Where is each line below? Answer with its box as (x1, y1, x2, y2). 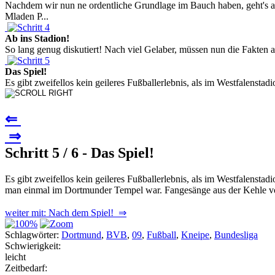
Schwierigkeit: (5, 240, 61, 251)
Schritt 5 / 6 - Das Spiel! (5, 144, 154, 161)
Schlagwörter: (5, 229, 59, 240)
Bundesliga (214, 229, 258, 240)
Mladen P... (5, 10, 48, 21)
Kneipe (181, 229, 209, 240)
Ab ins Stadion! (5, 33, 69, 44)
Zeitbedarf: (5, 262, 47, 273)
